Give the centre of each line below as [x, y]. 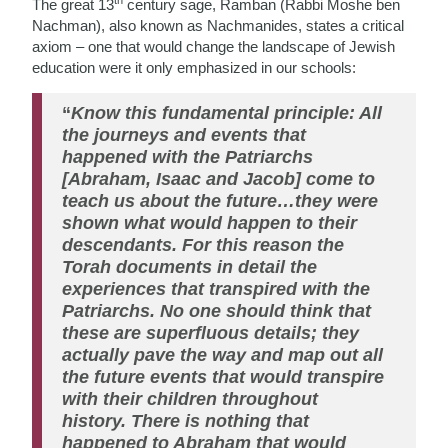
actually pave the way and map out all [223, 354]
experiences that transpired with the [216, 288]
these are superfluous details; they [211, 332]
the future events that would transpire [223, 376]
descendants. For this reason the [203, 244]
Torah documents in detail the [190, 266]
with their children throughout [190, 398]
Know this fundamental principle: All [227, 112]
